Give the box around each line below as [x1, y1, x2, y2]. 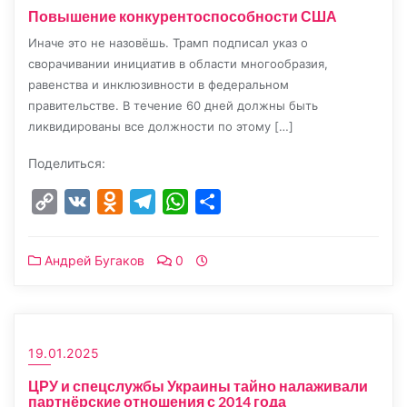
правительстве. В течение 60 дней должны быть [28, 98, 318, 113]
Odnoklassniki [123, 193, 218, 211]
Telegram [155, 193, 219, 211]
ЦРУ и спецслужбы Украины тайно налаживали [28, 377, 368, 394]
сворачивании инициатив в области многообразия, [28, 56, 328, 71]
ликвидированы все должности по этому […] [28, 119, 293, 134]
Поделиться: [28, 155, 105, 171]
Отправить [221, 193, 298, 211]
